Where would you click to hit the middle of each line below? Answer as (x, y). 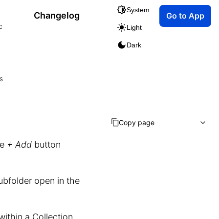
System (138, 10)
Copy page (137, 122)
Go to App (185, 15)
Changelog (57, 15)
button (46, 144)
